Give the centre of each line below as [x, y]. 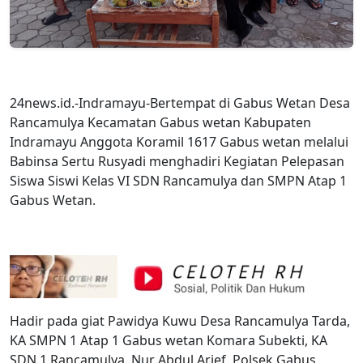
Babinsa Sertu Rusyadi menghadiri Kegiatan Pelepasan [177, 162]
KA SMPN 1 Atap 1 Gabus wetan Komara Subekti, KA [169, 340]
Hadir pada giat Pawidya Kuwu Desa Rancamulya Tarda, [180, 320]
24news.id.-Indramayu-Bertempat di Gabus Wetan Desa [180, 103]
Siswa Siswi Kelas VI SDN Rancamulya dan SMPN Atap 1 [178, 181]
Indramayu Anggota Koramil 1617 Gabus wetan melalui [179, 142]
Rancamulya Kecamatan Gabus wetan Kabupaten [160, 123]
